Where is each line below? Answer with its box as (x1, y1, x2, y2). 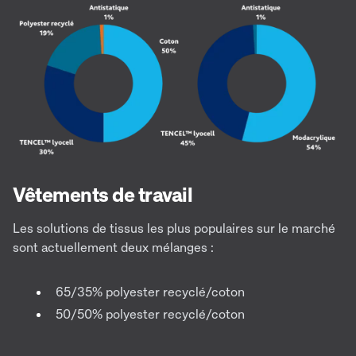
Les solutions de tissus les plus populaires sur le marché (13, 220, 335, 237)
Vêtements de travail (13, 182, 192, 207)
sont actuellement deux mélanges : (13, 239, 214, 256)
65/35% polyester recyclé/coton (56, 284, 245, 300)
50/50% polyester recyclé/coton (56, 306, 245, 323)
